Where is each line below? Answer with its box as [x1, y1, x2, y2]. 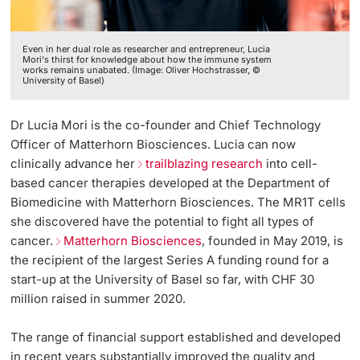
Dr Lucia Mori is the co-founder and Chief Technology [10, 117, 321, 133]
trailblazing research [145, 155, 264, 171]
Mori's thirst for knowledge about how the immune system [22, 54, 272, 66]
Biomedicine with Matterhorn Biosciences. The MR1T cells [10, 194, 346, 210]
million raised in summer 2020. [10, 290, 186, 306]
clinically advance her [10, 155, 139, 171]
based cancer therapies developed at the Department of [10, 174, 331, 190]
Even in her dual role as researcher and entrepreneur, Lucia [22, 43, 271, 55]
